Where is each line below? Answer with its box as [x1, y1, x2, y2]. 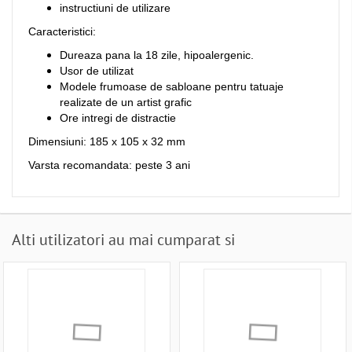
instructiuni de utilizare [60, 2, 170, 15]
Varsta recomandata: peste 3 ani [28, 159, 190, 172]
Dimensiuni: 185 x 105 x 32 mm [28, 135, 185, 148]
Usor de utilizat [60, 64, 134, 78]
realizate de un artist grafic [60, 96, 192, 109]
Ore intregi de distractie [60, 112, 176, 125]
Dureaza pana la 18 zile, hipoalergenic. [60, 49, 254, 62]
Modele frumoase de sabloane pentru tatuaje [60, 80, 284, 93]
